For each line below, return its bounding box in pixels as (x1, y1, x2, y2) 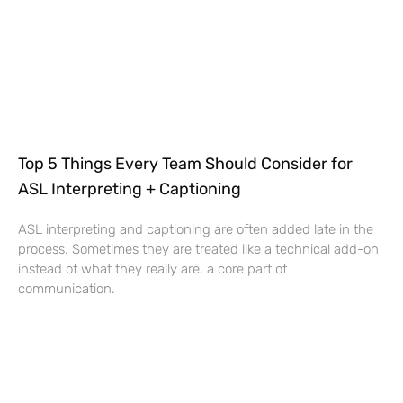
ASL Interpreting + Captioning (18, 178, 241, 199)
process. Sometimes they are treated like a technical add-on (18, 240, 379, 257)
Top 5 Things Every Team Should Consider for (18, 153, 353, 174)
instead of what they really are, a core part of (18, 260, 287, 277)
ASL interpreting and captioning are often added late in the (18, 220, 373, 237)
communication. (18, 280, 115, 297)
